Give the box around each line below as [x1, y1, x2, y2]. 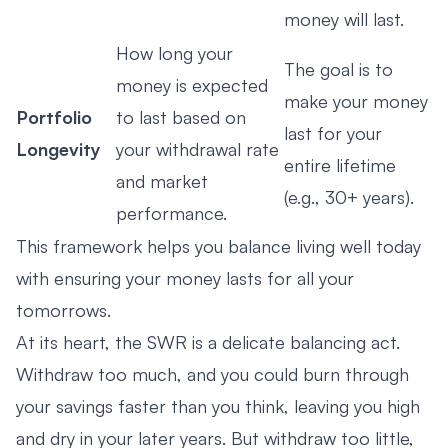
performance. [116, 201, 227, 224]
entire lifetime [284, 153, 396, 176]
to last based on [116, 105, 246, 128]
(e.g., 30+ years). [284, 185, 414, 208]
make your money [284, 89, 428, 112]
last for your [284, 121, 382, 144]
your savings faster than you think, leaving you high [16, 394, 420, 417]
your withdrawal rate [116, 137, 279, 160]
